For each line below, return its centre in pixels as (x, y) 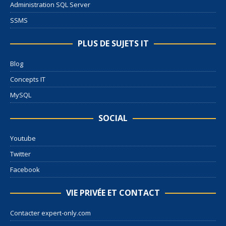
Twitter (20, 154)
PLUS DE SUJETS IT (113, 44)
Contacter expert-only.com (50, 213)
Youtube (23, 138)
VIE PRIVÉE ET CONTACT (113, 193)
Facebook (25, 170)
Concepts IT (28, 79)
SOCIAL (113, 118)
